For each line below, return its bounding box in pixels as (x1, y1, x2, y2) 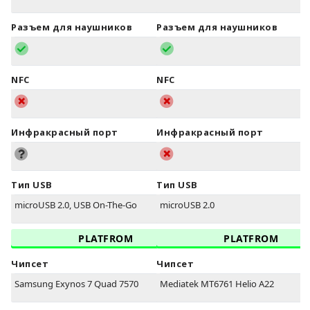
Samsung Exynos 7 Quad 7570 (15, 277, 138, 291)
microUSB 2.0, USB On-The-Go (15, 199, 137, 212)
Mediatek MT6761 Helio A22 (160, 277, 274, 291)
